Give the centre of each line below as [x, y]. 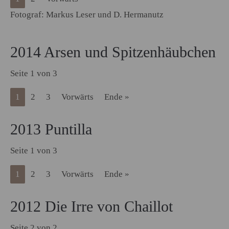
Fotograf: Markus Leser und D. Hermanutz [87, 15]
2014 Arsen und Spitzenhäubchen [113, 52]
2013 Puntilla [51, 129]
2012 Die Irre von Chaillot [91, 206]
